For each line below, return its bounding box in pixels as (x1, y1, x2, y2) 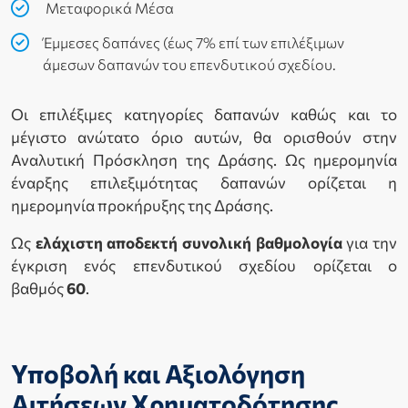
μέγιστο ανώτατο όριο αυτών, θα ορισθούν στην (11, 127, 397, 148)
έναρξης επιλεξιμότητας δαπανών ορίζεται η (11, 173, 397, 193)
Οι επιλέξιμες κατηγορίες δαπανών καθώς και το (11, 105, 397, 125)
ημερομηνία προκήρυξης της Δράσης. (11, 196, 273, 216)
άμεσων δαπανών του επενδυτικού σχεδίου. (43, 56, 336, 74)
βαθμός (11, 279, 66, 299)
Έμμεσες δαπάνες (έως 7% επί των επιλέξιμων (43, 34, 344, 52)
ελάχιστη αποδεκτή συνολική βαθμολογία (35, 233, 342, 253)
